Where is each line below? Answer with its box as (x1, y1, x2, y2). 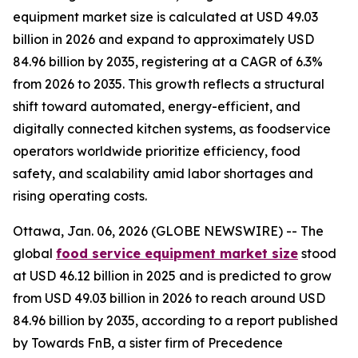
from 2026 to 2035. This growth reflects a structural (13, 76, 324, 92)
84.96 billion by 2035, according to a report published (13, 312, 338, 328)
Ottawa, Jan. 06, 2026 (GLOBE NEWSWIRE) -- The (13, 223, 324, 239)
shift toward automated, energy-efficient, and (13, 98, 300, 114)
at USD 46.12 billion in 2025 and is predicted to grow (13, 268, 332, 284)
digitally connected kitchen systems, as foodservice (13, 121, 331, 137)
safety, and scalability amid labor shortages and (13, 165, 313, 181)
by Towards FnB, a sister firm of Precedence (13, 335, 283, 351)
